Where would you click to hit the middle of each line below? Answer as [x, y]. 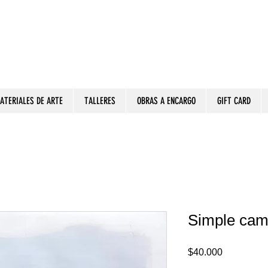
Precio [236, 252]
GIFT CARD [234, 101]
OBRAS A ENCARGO [166, 101]
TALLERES [100, 101]
